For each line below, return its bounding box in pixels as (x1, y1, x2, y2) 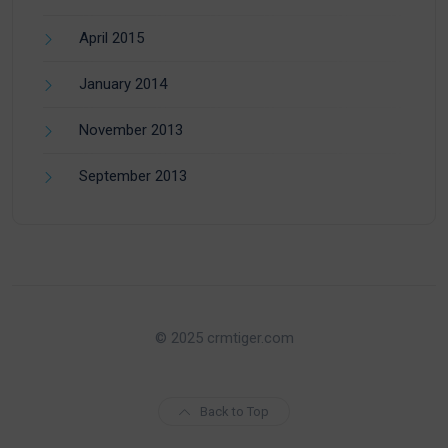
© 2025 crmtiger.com (154, 328, 294, 347)
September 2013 (79, 166, 187, 185)
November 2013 (79, 120, 183, 139)
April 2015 (79, 28, 144, 47)
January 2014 (79, 74, 167, 93)
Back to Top (200, 403, 269, 419)
